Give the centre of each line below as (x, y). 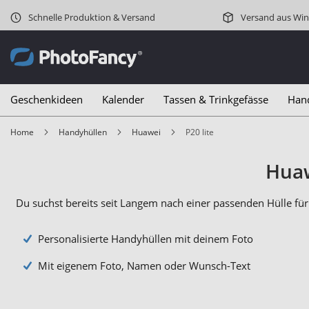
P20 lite (202, 132)
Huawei (149, 132)
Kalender (123, 99)
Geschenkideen (47, 99)
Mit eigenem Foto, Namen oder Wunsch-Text (144, 266)
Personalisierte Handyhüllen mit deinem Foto (146, 239)
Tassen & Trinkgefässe (216, 99)
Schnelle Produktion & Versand (91, 17)
